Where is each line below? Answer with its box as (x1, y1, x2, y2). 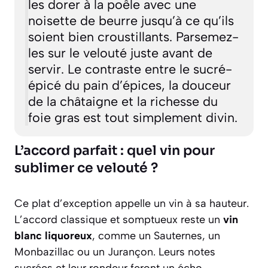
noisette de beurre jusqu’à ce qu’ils (28, 12, 234, 28)
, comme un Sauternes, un (92, 229, 220, 242)
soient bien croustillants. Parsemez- (28, 28, 239, 44)
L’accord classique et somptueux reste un (14, 212, 223, 226)
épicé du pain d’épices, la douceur (28, 77, 231, 93)
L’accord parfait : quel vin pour (14, 142, 215, 159)
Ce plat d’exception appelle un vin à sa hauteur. (14, 196, 249, 210)
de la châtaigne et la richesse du (28, 93, 218, 109)
